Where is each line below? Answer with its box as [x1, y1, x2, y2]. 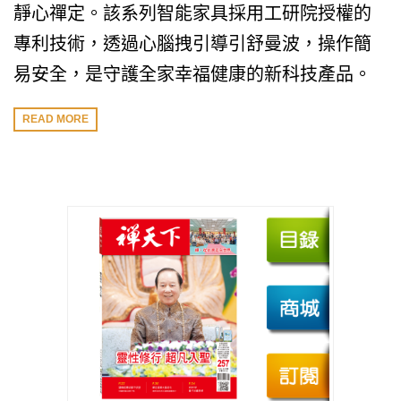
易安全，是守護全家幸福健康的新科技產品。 [13, 64, 371, 84]
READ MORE [22, 113, 89, 126]
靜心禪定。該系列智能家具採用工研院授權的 [13, 4, 371, 23]
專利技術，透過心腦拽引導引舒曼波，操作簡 [13, 34, 371, 54]
